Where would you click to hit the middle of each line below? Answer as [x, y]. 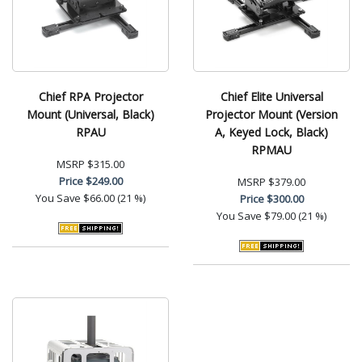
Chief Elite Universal [271, 96]
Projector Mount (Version [271, 114]
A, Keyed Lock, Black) [271, 132]
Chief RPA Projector [90, 96]
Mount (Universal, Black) [90, 114]
